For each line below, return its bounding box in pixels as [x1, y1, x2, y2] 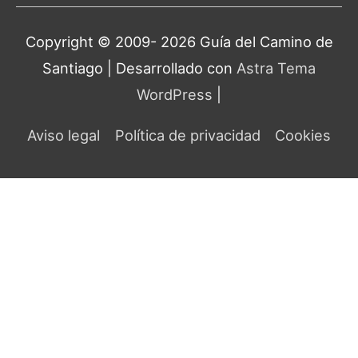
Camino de [259, 33, 333, 51]
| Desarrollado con [103, 59, 237, 78]
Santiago [42, 59, 103, 78]
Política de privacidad [114, 126, 261, 145]
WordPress [137, 86, 213, 104]
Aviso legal [27, 126, 101, 145]
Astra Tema [237, 59, 316, 78]
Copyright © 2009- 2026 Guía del [25, 33, 260, 51]
